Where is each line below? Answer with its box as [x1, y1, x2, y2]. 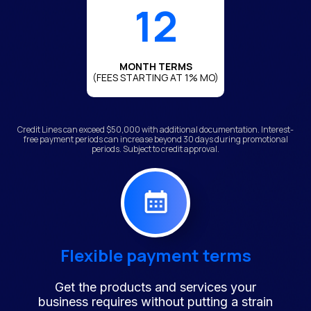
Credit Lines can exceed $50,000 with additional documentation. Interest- [17, 123, 294, 135]
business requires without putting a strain [37, 294, 273, 309]
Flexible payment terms [60, 243, 251, 267]
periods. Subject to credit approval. [92, 142, 219, 155]
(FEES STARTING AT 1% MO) [92, 70, 219, 84]
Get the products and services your [54, 279, 256, 294]
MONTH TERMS [119, 59, 192, 73]
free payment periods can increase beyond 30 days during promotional [23, 133, 288, 145]
